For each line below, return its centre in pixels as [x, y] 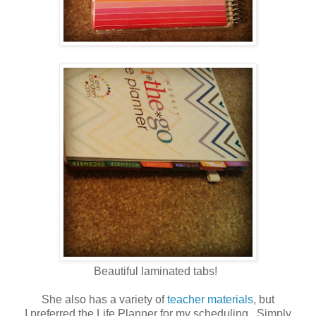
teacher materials [210, 299]
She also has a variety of [104, 299]
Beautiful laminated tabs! [158, 271]
